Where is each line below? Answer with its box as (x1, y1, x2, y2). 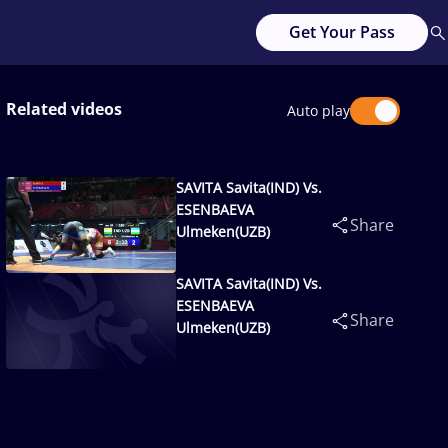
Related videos (6, 98, 122, 120)
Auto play (287, 101, 350, 120)
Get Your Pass (289, 21, 395, 43)
